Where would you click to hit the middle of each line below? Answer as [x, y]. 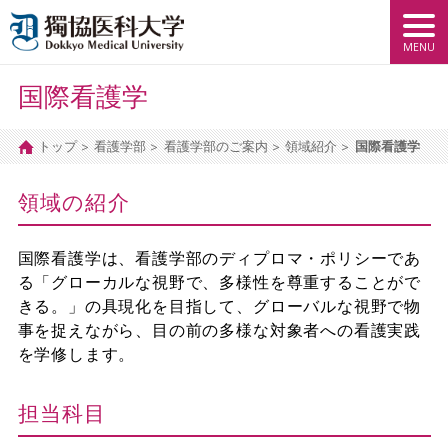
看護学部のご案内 [215, 146]
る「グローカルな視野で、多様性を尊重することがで [219, 281]
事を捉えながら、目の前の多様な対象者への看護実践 [219, 329]
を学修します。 [76, 353]
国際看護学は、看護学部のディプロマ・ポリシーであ [219, 257]
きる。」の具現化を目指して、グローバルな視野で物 [219, 305]
